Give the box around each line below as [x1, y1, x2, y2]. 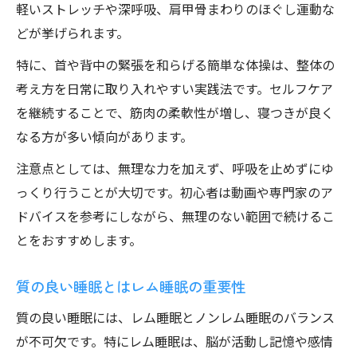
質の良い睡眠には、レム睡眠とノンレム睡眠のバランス [16, 308, 335, 327]
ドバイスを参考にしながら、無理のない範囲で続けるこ [16, 206, 335, 226]
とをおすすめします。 [16, 230, 142, 249]
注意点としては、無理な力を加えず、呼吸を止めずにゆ [16, 159, 334, 178]
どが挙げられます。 [16, 23, 129, 42]
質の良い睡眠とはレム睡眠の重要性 [16, 276, 245, 296]
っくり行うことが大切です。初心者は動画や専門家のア [16, 182, 333, 202]
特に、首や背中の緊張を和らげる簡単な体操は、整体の [16, 55, 335, 74]
